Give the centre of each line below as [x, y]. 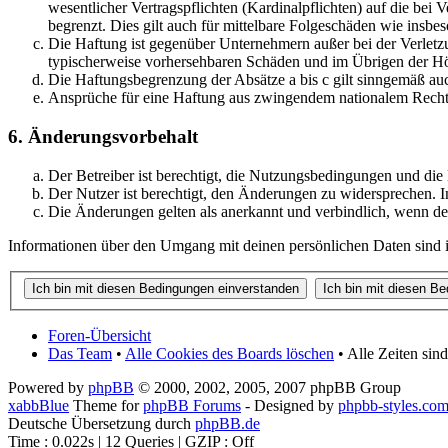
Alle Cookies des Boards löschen [229, 354]
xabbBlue [38, 406]
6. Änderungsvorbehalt [103, 137]
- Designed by [289, 406]
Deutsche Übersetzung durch [101, 424]
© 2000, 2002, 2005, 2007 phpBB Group [267, 388]
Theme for [106, 406]
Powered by [48, 388]
